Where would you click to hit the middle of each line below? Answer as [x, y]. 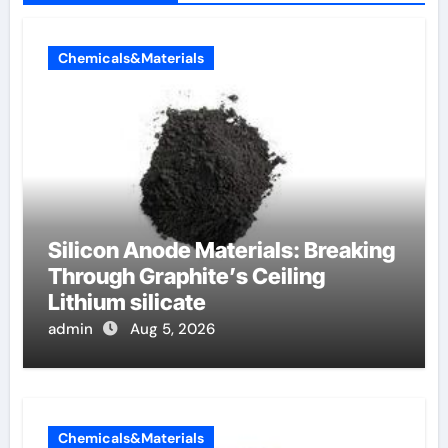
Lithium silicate [126, 302]
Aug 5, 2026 [172, 329]
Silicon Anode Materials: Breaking [221, 250]
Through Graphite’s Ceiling [186, 276]
